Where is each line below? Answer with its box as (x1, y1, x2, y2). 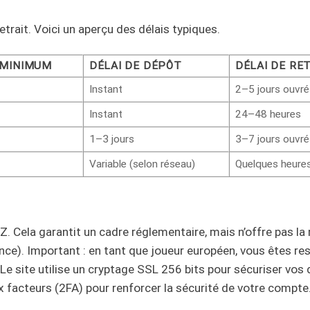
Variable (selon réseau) (89, 157, 195, 170)
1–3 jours (89, 132, 134, 145)
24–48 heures (235, 107, 301, 120)
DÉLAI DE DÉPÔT (89, 59, 182, 72)
